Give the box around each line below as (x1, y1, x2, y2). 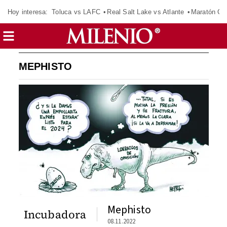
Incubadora (23, 206, 87, 222)
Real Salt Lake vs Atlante (107, 8, 184, 16)
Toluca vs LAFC (52, 8, 100, 16)
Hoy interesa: (8, 8, 48, 16)
